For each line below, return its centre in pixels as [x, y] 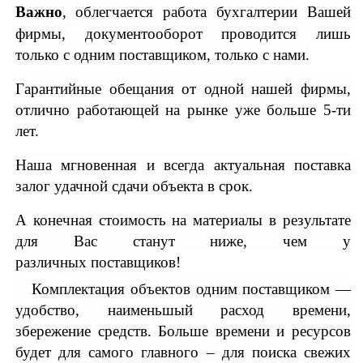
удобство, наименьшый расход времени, [183, 310]
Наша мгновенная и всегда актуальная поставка [183, 164]
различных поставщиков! [98, 262]
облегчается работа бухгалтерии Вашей [213, 11]
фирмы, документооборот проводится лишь [183, 33]
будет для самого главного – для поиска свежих [183, 352]
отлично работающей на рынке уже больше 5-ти [183, 109]
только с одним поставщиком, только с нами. [162, 54]
